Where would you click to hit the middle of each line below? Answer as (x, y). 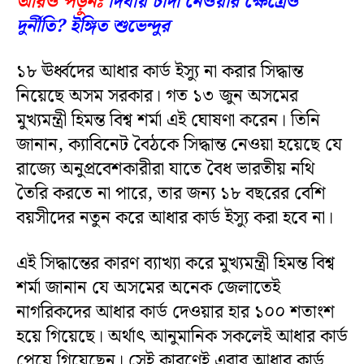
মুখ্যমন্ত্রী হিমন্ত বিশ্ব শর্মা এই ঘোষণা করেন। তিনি (168, 120)
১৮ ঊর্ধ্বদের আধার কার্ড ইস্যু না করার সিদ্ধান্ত (160, 71)
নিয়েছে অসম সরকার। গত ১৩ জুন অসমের (157, 96)
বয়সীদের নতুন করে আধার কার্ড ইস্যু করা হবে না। (175, 218)
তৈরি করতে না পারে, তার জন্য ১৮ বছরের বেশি (171, 193)
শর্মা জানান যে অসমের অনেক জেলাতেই (148, 288)
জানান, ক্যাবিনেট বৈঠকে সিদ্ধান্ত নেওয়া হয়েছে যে (179, 145)
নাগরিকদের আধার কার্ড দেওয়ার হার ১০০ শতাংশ (175, 312)
